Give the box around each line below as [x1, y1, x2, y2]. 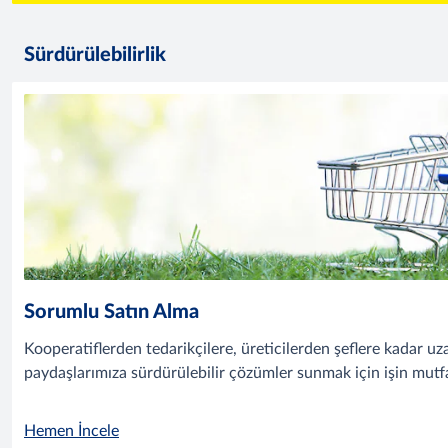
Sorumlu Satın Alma [24, 301, 200, 322]
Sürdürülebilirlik [24, 44, 166, 65]
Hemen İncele [24, 423, 119, 440]
